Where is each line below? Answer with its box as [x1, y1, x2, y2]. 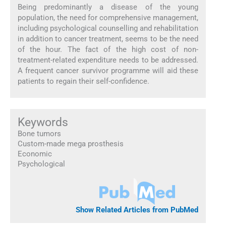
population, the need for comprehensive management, [17, 13, 199, 22]
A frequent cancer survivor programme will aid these [17, 66, 199, 75]
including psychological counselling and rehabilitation [17, 23, 199, 33]
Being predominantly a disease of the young [17, 2, 199, 12]
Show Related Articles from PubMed [76, 205, 199, 215]
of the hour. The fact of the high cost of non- [17, 44, 199, 54]
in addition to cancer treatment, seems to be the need [17, 34, 199, 43]
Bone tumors [17, 129, 61, 139]
